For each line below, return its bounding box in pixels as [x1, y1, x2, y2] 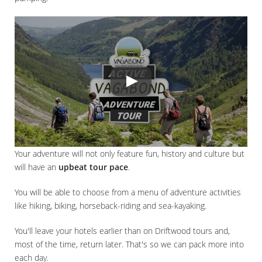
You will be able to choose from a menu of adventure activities [15, 187, 241, 198]
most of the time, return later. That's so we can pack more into [15, 239, 244, 250]
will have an [15, 161, 58, 173]
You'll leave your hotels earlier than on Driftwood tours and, [15, 225, 230, 237]
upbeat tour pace [58, 161, 128, 173]
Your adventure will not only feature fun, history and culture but [15, 148, 244, 160]
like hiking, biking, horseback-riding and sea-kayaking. [15, 200, 206, 212]
